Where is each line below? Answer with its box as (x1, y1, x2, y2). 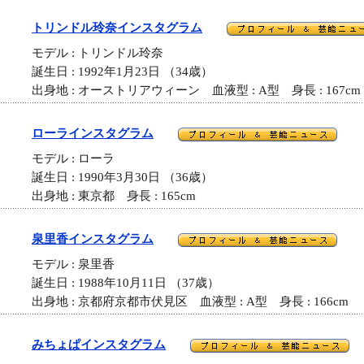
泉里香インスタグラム (32, 232, 154, 245)
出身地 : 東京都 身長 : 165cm (32, 189, 196, 203)
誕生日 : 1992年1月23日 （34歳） (32, 65, 213, 79)
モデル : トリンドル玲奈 (32, 46, 175, 60)
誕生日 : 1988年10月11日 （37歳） (32, 276, 219, 290)
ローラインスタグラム (32, 127, 154, 140)
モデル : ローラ (32, 152, 127, 166)
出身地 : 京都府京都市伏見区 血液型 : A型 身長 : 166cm (32, 295, 349, 309)
